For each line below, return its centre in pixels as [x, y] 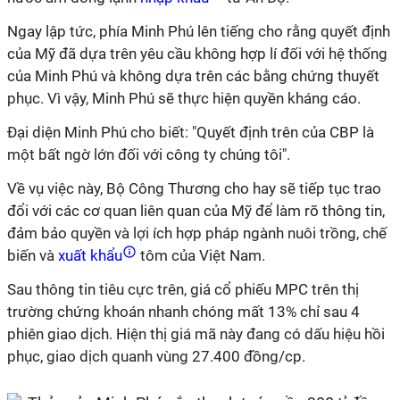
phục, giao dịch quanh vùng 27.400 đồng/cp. [156, 356]
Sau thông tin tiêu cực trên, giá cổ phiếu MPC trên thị [183, 289]
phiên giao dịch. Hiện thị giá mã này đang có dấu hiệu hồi [196, 334]
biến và [31, 255]
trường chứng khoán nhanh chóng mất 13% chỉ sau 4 [183, 312]
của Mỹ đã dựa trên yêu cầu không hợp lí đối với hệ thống [197, 54]
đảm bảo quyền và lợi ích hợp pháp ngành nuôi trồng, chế [197, 233]
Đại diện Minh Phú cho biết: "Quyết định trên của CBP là [191, 132]
